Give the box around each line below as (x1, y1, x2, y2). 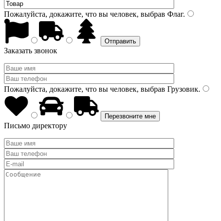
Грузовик (165, 85, 198, 93)
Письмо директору (4, 121, 67, 130)
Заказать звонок (4, 46, 57, 55)
